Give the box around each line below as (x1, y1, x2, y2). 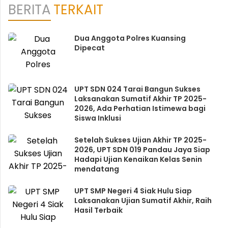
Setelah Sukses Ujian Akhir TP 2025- (74, 135, 207, 145)
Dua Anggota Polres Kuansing (74, 33, 186, 43)
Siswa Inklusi (74, 113, 121, 123)
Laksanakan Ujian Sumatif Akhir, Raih (74, 195, 212, 206)
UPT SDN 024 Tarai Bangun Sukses (74, 84, 201, 94)
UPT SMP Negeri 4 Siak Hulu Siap (74, 186, 192, 196)
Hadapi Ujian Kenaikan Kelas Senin (74, 154, 202, 164)
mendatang (74, 164, 119, 174)
